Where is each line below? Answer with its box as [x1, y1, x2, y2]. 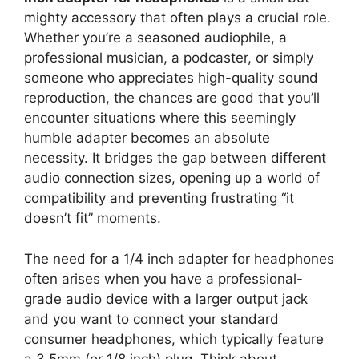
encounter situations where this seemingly [24, 110, 296, 126]
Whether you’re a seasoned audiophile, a [24, 30, 287, 46]
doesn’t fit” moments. [24, 210, 161, 226]
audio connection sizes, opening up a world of [24, 170, 320, 186]
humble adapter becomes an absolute [24, 130, 270, 146]
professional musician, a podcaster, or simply [24, 50, 313, 66]
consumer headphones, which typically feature [24, 330, 324, 347]
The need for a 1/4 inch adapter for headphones [24, 250, 334, 267]
